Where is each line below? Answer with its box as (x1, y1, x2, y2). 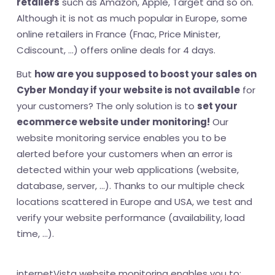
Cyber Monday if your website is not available (17, 83, 240, 97)
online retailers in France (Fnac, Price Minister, (17, 28, 220, 41)
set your (197, 99, 238, 113)
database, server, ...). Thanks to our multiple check (17, 179, 244, 193)
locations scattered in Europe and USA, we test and (17, 195, 252, 209)
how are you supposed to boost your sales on (34, 68, 257, 81)
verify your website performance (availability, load (17, 211, 245, 225)
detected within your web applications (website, (17, 163, 239, 177)
